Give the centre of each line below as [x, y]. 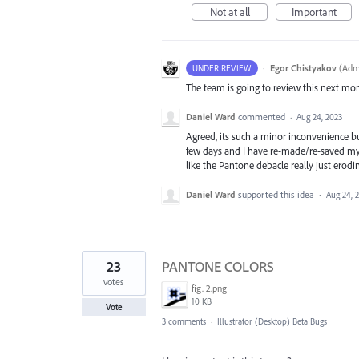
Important [314, 12]
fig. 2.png [209, 288]
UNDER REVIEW [222, 68]
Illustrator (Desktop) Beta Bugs [272, 322]
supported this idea [277, 195]
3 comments [184, 322]
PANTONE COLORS [218, 267]
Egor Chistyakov [303, 68]
